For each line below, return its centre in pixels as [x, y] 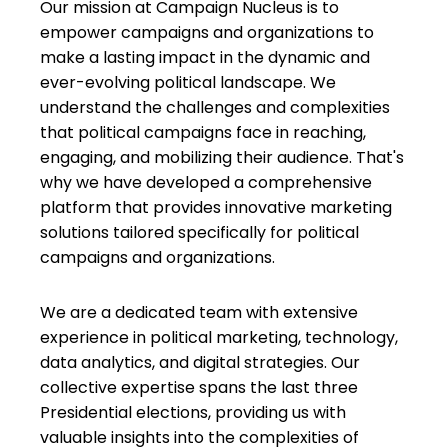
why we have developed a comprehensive [206, 182]
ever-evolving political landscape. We [188, 82]
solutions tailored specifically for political [199, 232]
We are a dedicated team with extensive [199, 312]
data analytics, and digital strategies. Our [200, 362]
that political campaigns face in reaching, [203, 132]
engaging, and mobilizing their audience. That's [222, 157]
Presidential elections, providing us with [193, 412]
